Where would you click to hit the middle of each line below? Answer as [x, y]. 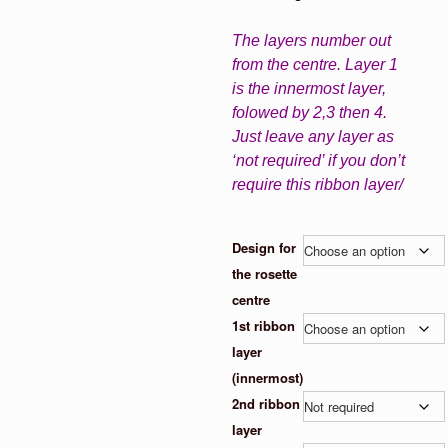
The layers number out [311, 40]
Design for [263, 247]
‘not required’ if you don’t [318, 160]
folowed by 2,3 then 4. [309, 112]
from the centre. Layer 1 [314, 64]
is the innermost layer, [308, 88]
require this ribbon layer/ [317, 184]
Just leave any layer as [312, 136]
